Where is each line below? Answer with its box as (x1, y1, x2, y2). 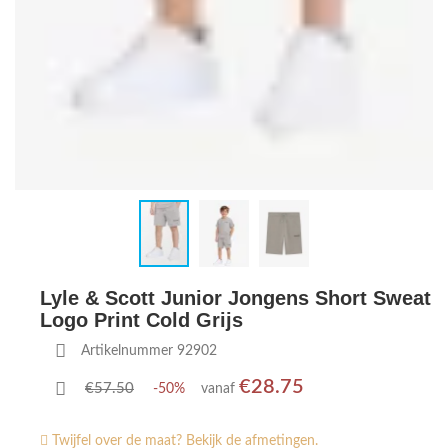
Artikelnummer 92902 (81, 344, 217, 358)
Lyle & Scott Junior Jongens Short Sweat (40, 287, 431, 309)
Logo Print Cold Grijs (40, 309, 243, 331)
